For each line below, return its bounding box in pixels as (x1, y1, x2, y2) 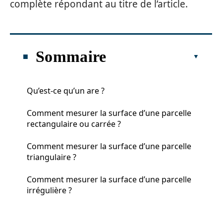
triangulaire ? (27, 151, 76, 163)
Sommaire (36, 47, 107, 65)
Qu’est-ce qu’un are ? (27, 85, 105, 96)
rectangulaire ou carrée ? (27, 118, 121, 129)
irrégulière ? (27, 184, 72, 196)
